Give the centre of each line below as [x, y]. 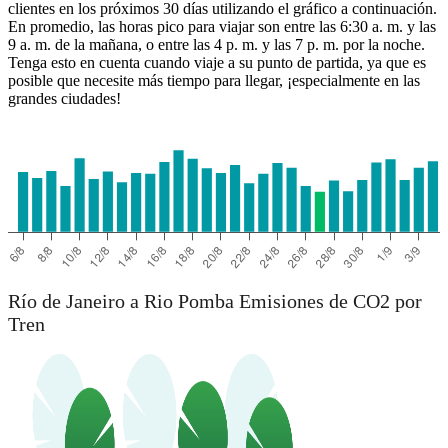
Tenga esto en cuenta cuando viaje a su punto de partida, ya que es [217, 62]
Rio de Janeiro [222, 101]
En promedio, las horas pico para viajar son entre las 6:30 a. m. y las [222, 26]
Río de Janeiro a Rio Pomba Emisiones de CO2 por [215, 301]
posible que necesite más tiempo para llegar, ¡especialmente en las [214, 80]
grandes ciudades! [64, 98]
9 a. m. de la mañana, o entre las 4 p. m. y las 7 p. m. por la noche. [216, 44]
